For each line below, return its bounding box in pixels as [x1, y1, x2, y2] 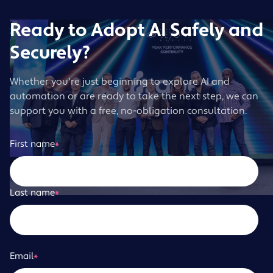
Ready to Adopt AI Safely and [10, 19, 263, 43]
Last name [10, 187, 55, 199]
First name [10, 138, 55, 151]
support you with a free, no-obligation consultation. [10, 105, 247, 118]
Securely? [10, 41, 90, 65]
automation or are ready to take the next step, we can [10, 90, 258, 103]
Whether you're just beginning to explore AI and [10, 76, 230, 88]
